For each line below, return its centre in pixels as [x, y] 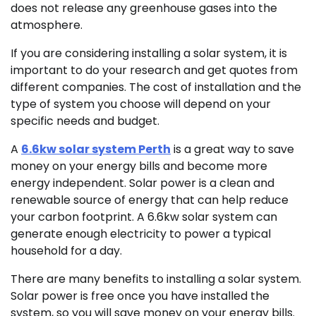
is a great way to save [232, 149]
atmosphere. [47, 25]
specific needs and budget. [85, 121]
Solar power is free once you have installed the [140, 296]
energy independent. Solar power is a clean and [142, 183]
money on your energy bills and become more [139, 166]
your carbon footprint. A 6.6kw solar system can [144, 217]
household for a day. [66, 250]
